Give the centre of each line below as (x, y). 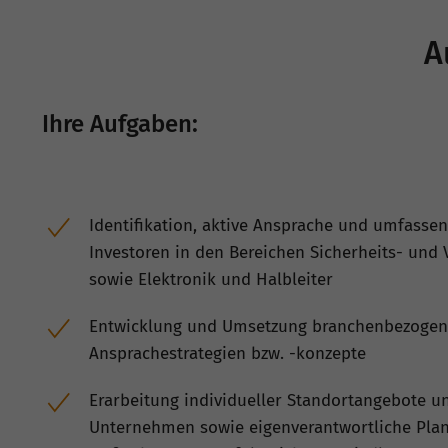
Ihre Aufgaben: (120, 123)
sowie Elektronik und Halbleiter (211, 279)
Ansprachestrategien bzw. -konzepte (227, 353)
